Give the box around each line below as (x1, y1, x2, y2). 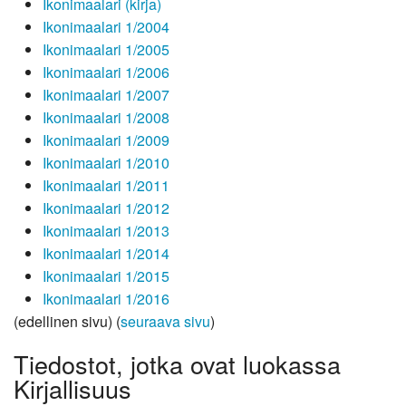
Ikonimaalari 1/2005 (43, 39, 169, 61)
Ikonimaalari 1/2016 (43, 288, 169, 310)
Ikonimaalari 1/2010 (43, 152, 169, 174)
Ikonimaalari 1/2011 (43, 175, 169, 197)
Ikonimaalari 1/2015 (43, 266, 169, 287)
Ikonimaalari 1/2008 (43, 107, 169, 129)
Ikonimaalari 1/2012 (43, 198, 169, 219)
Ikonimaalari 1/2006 (43, 62, 169, 83)
